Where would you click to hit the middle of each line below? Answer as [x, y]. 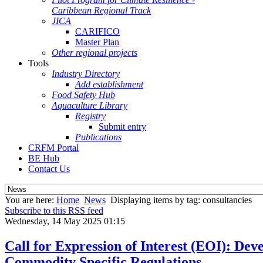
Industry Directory [86, 74]
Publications [98, 137]
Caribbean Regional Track [101, 10]
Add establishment [109, 84]
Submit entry [122, 127]
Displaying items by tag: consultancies [181, 200]
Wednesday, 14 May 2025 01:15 [65, 221]
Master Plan [97, 42]
